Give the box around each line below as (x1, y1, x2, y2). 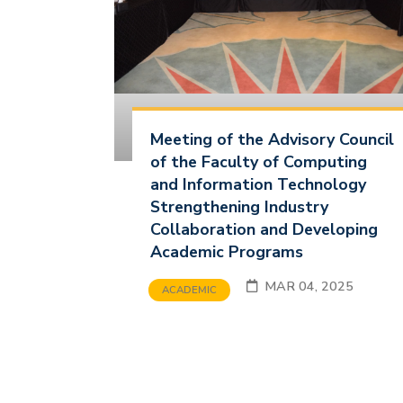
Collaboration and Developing (149, 218, 378, 240)
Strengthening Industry (149, 195, 328, 218)
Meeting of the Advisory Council (149, 128, 394, 150)
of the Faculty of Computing (149, 150, 367, 173)
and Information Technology (149, 173, 366, 195)
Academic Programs (149, 240, 303, 263)
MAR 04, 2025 (320, 276, 354, 295)
